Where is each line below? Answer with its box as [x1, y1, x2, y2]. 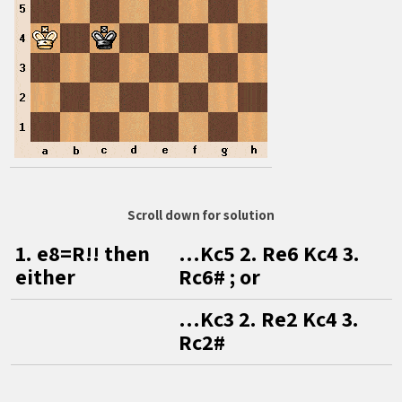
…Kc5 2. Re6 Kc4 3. [178, 239, 360, 267]
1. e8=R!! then [14, 239, 150, 267]
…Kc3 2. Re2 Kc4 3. [178, 304, 359, 333]
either [14, 262, 75, 291]
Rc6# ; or [178, 262, 260, 291]
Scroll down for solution [127, 206, 275, 223]
